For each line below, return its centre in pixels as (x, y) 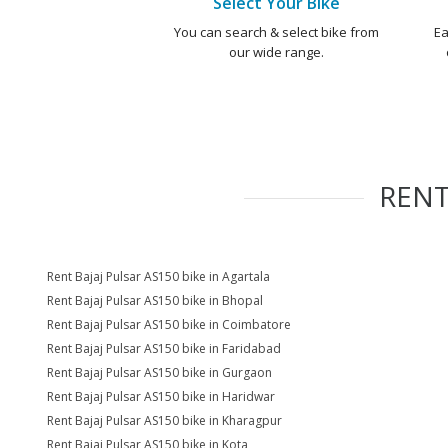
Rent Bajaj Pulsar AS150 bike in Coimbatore (169, 324)
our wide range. (276, 52)
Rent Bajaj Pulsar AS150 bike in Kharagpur (164, 420)
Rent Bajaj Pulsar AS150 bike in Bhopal (155, 300)
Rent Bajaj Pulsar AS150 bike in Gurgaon (159, 372)
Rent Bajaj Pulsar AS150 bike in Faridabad (164, 348)
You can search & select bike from (276, 32)
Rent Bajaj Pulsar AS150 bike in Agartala (158, 276)
